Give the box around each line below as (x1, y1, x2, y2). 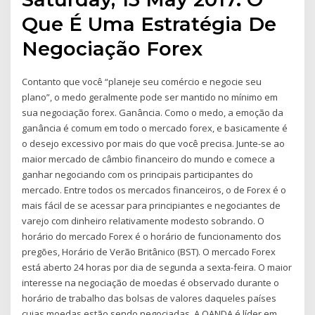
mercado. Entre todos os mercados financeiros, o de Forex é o (22, 184, 287, 197)
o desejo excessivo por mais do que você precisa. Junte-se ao (22, 137, 285, 150)
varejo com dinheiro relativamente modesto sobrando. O (22, 214, 265, 228)
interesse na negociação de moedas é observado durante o (22, 276, 280, 290)
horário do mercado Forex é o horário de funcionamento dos (22, 230, 282, 243)
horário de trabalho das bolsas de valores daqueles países (22, 292, 277, 305)
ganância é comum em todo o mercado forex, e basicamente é (22, 122, 288, 135)
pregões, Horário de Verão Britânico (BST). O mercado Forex (22, 245, 276, 259)
